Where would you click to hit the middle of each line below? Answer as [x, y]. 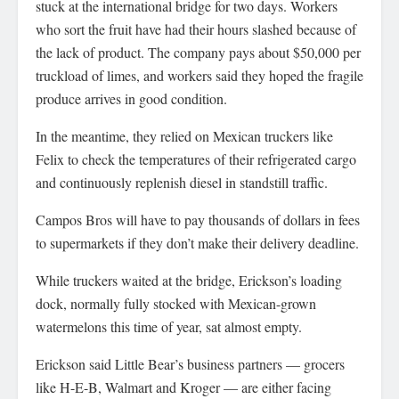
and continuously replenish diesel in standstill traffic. [182, 183]
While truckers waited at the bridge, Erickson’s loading [189, 281]
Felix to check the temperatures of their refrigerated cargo [196, 159]
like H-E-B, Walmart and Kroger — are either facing [183, 387]
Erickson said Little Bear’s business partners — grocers [190, 364]
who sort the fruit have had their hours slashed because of [196, 29]
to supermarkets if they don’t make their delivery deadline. [197, 243]
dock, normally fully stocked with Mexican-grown [176, 304]
